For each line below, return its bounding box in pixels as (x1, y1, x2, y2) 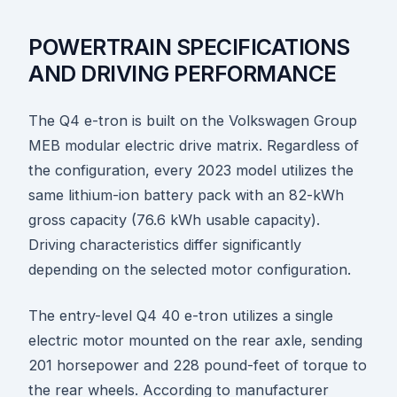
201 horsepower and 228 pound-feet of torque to (28, 356, 367, 375)
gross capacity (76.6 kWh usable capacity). (28, 211, 320, 230)
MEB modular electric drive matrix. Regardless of (28, 136, 359, 155)
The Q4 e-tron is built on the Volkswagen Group (28, 112, 357, 130)
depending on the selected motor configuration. (28, 261, 351, 279)
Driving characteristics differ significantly (28, 236, 301, 254)
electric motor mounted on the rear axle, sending (28, 331, 362, 350)
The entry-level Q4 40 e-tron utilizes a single (28, 307, 333, 325)
